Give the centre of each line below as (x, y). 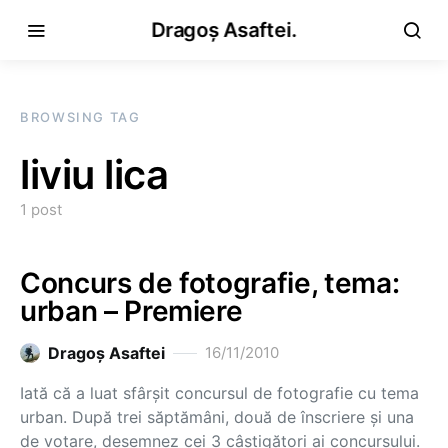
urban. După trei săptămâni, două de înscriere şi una (217, 417)
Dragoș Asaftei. (224, 30)
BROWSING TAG (80, 117)
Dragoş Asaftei (106, 353)
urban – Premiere (131, 311)
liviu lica (94, 174)
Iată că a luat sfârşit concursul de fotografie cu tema (219, 393)
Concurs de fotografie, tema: (210, 283)
